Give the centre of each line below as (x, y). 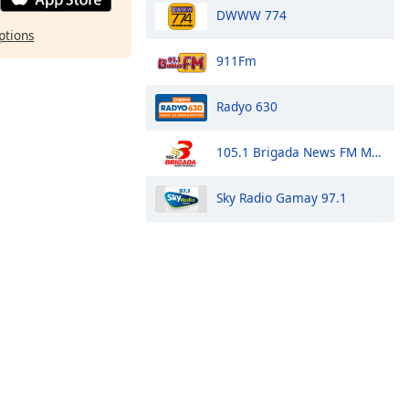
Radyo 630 (247, 106)
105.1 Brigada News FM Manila (294, 152)
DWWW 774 (252, 15)
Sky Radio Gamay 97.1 (282, 197)
